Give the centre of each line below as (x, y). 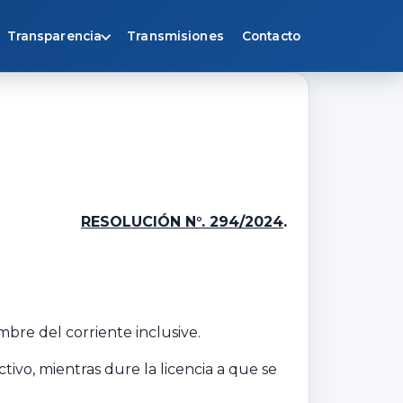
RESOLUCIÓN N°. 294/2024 (182, 221)
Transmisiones (175, 36)
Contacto (271, 36)
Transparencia (54, 36)
